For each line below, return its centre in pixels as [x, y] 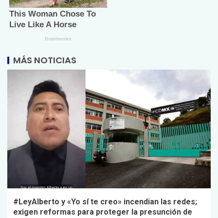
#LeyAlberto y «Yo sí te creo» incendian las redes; [105, 201]
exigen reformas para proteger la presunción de [103, 212]
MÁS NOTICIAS [45, 60]
